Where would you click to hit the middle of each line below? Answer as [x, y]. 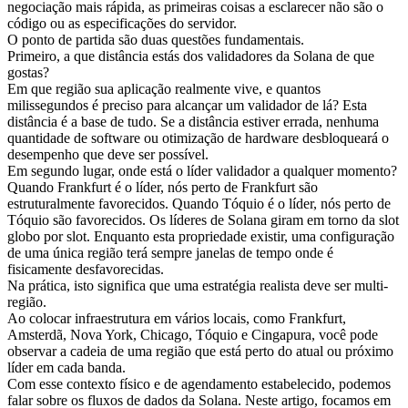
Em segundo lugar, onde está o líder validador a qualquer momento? [202, 170]
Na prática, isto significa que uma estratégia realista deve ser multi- [198, 285]
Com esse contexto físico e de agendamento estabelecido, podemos [199, 383]
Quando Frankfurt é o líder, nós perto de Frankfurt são [163, 187]
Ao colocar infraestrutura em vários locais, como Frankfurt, [177, 318]
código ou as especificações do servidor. [122, 23]
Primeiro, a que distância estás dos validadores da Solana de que [191, 56]
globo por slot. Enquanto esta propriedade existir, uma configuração [201, 236]
